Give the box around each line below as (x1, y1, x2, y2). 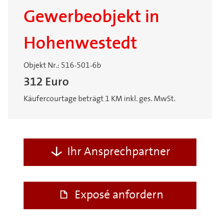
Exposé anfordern (74, 190, 164, 202)
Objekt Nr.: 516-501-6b (24, 62, 101, 70)
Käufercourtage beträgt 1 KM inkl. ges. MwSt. (24, 95, 175, 104)
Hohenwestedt (24, 36, 137, 54)
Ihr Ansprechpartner (67, 146, 170, 159)
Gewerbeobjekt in (24, 9, 160, 27)
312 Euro (24, 77, 69, 89)
